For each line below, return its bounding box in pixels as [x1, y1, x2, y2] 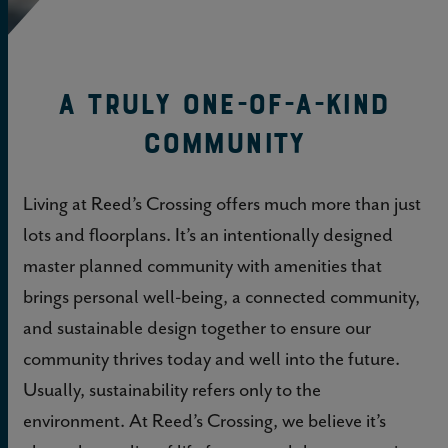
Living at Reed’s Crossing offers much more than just [23, 190, 421, 216]
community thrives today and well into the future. [23, 345, 400, 371]
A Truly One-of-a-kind [58, 84, 390, 124]
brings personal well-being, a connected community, [23, 283, 420, 309]
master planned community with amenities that [23, 252, 382, 278]
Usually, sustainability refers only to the [23, 376, 321, 402]
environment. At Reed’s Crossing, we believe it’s [23, 407, 386, 433]
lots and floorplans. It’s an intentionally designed [23, 221, 393, 247]
